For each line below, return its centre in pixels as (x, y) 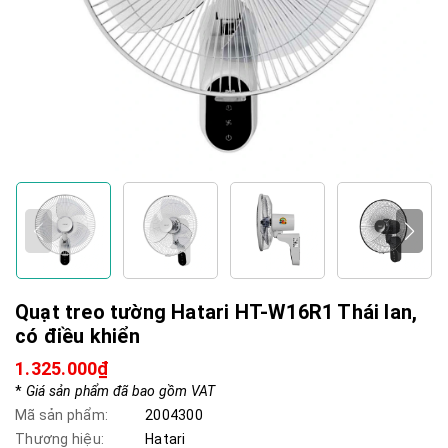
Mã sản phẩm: (61, 415)
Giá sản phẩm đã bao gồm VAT (120, 391)
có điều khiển (78, 336)
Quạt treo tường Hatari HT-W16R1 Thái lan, (216, 312)
